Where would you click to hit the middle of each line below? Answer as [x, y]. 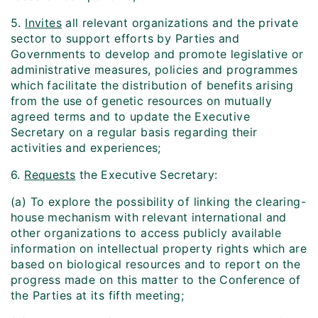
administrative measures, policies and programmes [154, 70]
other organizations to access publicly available [146, 233]
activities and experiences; [86, 148]
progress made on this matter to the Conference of [156, 280]
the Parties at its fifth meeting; [98, 296]
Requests [50, 175]
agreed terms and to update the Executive [130, 117]
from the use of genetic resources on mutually [141, 101]
